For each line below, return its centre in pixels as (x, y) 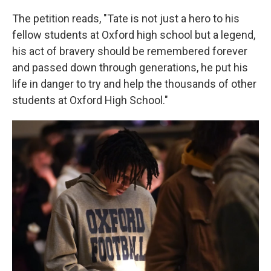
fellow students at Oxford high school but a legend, (134, 35)
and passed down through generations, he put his (130, 67)
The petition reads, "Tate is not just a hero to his (126, 18)
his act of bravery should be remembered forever (130, 51)
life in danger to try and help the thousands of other (134, 84)
